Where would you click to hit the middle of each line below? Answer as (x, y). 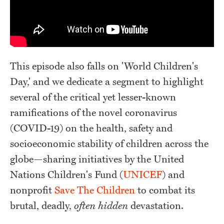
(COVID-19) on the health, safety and (91, 128)
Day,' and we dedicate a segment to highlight (107, 82)
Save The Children (95, 190)
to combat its (165, 190)
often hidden (101, 206)
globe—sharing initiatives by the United (97, 159)
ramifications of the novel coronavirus (93, 113)
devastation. (156, 206)
